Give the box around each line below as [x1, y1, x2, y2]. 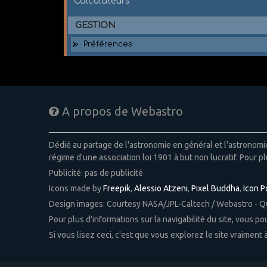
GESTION [75, 20, 116, 30]
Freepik [103, 183, 131, 193]
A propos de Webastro [58, 105, 183, 119]
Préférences [83, 39, 133, 48]
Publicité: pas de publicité [48, 167, 143, 178]
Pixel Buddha [191, 183, 240, 193]
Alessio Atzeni [133, 183, 188, 193]
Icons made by [48, 183, 103, 193]
